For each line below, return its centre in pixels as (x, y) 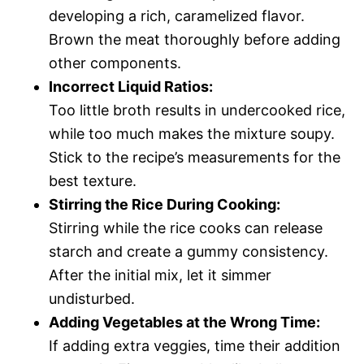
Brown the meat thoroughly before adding (195, 39)
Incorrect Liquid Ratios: (131, 86)
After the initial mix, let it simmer (160, 275)
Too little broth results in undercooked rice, (197, 110)
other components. (115, 63)
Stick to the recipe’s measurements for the (195, 157)
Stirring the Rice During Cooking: (165, 204)
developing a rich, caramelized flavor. (177, 15)
